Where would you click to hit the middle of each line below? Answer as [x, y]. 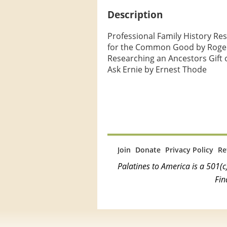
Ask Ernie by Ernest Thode [157, 69]
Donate [148, 149]
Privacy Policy [189, 149]
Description [135, 15]
